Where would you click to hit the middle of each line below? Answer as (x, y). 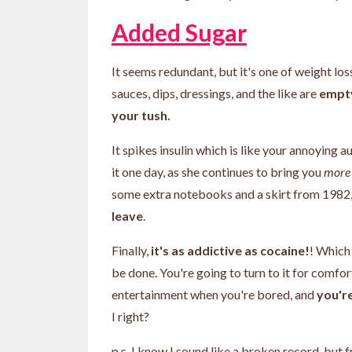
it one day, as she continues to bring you (218, 171)
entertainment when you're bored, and (214, 294)
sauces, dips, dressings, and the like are (215, 93)
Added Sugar (179, 32)
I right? (132, 316)
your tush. (141, 115)
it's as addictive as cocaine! (230, 250)
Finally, (131, 250)
